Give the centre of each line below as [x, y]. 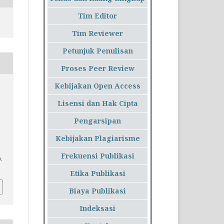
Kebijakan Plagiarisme [97, 138]
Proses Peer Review [97, 68]
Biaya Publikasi [97, 191]
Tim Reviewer [97, 33]
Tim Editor [97, 16]
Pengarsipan [97, 121]
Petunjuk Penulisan [97, 51]
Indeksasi [97, 208]
